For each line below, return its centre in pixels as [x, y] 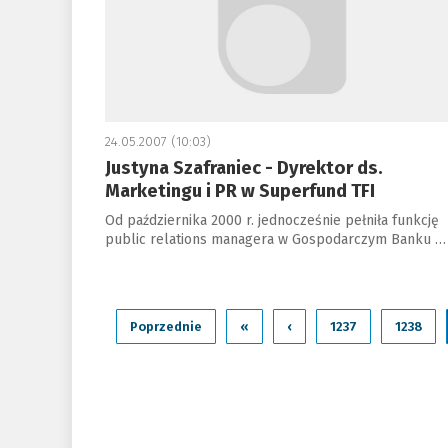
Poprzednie [165, 326]
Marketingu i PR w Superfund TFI [239, 191]
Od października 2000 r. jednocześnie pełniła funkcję [271, 220]
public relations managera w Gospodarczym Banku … [275, 239]
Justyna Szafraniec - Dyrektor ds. [243, 168]
